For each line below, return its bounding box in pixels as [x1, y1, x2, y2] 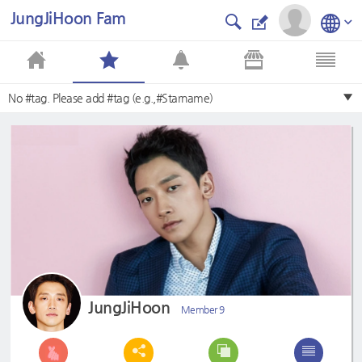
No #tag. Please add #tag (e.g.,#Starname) [8, 90, 213, 104]
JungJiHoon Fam [10, 8, 126, 27]
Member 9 [180, 303, 225, 315]
